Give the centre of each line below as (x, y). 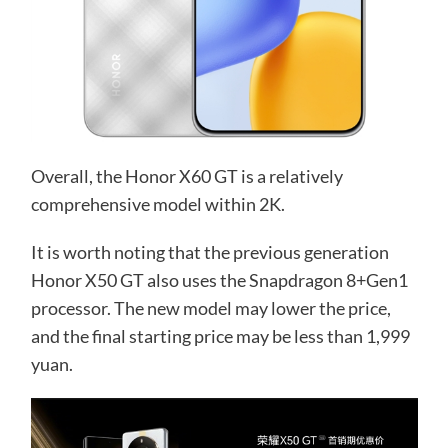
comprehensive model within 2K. (157, 204)
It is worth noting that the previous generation (209, 252)
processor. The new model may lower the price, (210, 308)
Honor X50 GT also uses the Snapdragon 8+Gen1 (219, 280)
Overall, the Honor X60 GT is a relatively (186, 176)
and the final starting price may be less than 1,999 (220, 336)
